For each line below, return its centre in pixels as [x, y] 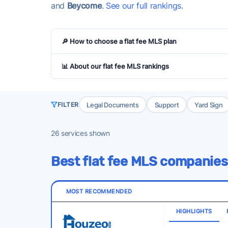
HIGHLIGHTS [194, 211]
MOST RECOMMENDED [99, 191]
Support [167, 105]
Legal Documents [113, 105]
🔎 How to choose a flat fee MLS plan [119, 41]
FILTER [68, 105]
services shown [84, 133]
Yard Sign [209, 105]
